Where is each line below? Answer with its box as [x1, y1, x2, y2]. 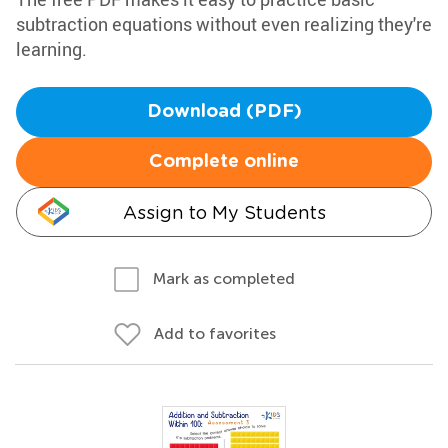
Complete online [149, 153, 299, 171]
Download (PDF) [146, 103, 302, 121]
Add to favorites [154, 324, 276, 343]
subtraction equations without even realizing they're [16, 12, 432, 36]
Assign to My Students [122, 202, 326, 223]
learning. [16, 37, 87, 61]
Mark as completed [153, 269, 295, 288]
